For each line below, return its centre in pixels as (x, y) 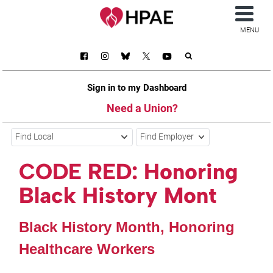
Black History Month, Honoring (127, 227)
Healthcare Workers (87, 249)
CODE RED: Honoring (129, 172)
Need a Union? (142, 108)
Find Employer (167, 137)
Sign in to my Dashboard (136, 87)
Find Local (35, 137)
